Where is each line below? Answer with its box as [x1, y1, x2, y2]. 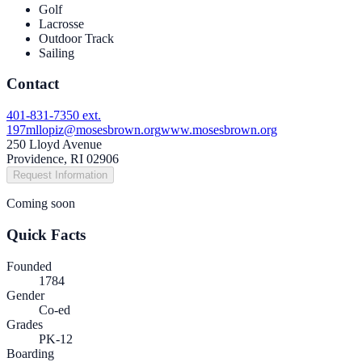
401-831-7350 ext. [6, 108, 101, 123]
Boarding [6, 346, 54, 360]
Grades [6, 317, 43, 331]
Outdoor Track [39, 31, 114, 45]
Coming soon [6, 196, 75, 211]
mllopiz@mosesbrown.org [26, 123, 161, 137]
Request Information [13, 169, 107, 182]
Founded [6, 259, 52, 273]
